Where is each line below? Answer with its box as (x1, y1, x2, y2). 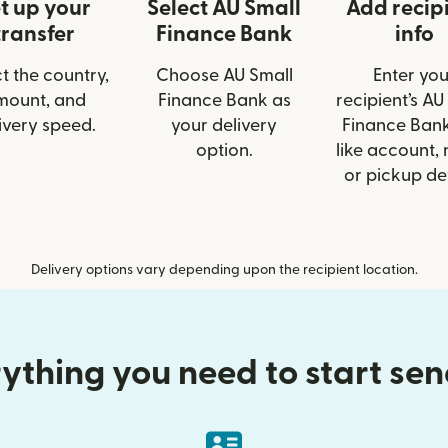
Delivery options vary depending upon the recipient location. (30, 263, 418, 277)
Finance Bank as (157, 92, 291, 109)
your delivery (171, 117, 277, 134)
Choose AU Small (155, 67, 293, 84)
